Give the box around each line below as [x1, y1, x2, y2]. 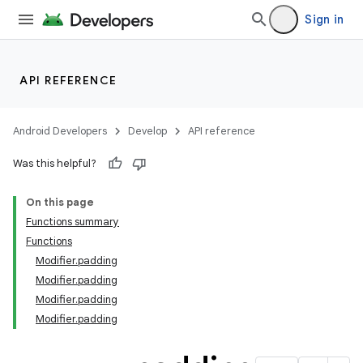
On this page [26, 195, 94, 209]
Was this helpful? [13, 156, 96, 170]
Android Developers [13, 124, 107, 138]
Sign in [305, 12, 344, 27]
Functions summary [26, 215, 119, 228]
